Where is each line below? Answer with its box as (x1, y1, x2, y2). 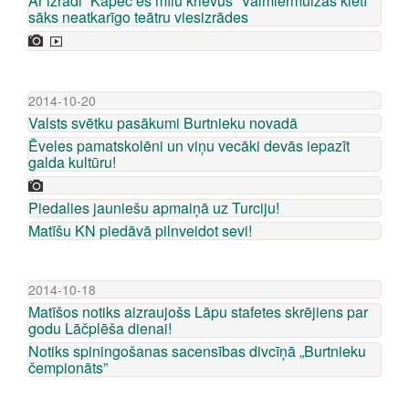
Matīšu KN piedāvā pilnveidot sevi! (28, 220, 252, 241)
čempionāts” (28, 357, 108, 378)
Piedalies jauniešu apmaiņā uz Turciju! (28, 197, 279, 218)
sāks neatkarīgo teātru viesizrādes (28, 6, 248, 27)
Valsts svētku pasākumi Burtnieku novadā (28, 112, 298, 133)
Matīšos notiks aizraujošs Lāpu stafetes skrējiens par (28, 301, 368, 322)
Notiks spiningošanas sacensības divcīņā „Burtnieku (28, 341, 366, 362)
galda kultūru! (28, 152, 116, 173)
